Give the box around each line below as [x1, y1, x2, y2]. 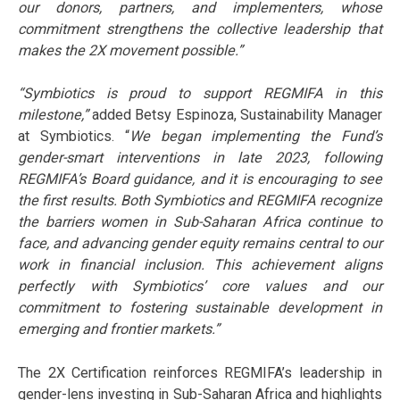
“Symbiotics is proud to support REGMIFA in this [18, 85, 382, 103]
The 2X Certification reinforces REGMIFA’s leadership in [18, 363, 382, 381]
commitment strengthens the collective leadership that [18, 20, 382, 37]
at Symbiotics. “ [18, 128, 129, 146]
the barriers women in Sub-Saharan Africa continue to [18, 213, 382, 231]
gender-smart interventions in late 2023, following [18, 149, 382, 167]
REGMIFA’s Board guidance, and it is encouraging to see [18, 171, 382, 188]
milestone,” [18, 106, 88, 124]
